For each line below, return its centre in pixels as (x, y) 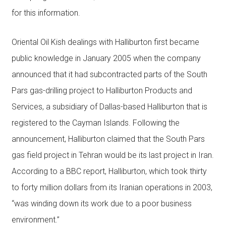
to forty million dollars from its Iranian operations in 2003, (112, 187)
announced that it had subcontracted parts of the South (109, 74)
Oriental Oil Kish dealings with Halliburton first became (105, 42)
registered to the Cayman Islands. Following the (95, 123)
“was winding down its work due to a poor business (101, 204)
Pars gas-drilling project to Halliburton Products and (102, 91)
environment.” (35, 220)
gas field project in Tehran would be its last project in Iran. (112, 155)
